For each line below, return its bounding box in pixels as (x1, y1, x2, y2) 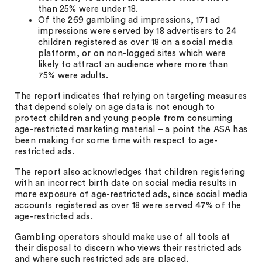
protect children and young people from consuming (15, 114, 233, 123)
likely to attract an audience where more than (38, 60, 229, 69)
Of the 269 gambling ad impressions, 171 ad (38, 16, 220, 25)
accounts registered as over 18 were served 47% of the (15, 201, 242, 210)
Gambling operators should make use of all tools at (15, 233, 230, 242)
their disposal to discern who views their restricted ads (15, 244, 242, 253)
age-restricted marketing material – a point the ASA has (15, 125, 248, 134)
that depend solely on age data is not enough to (15, 103, 215, 112)
